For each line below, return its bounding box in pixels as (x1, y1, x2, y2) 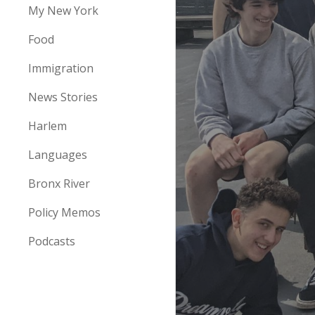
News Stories (28, 89, 98, 105)
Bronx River (28, 176, 90, 191)
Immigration (28, 60, 94, 76)
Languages (28, 147, 87, 162)
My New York (28, 3, 98, 18)
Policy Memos (28, 205, 101, 220)
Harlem (28, 118, 67, 134)
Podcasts (28, 233, 75, 249)
